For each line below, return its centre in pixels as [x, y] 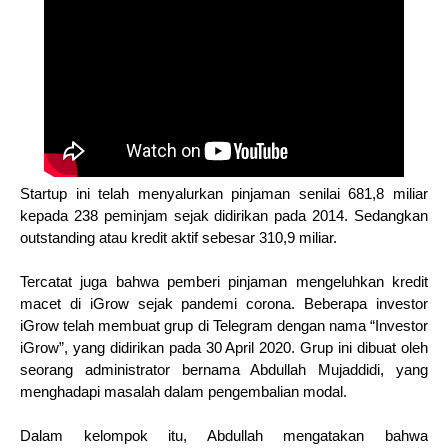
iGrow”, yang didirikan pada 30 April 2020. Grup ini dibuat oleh [224, 348]
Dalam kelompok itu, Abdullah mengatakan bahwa [224, 436]
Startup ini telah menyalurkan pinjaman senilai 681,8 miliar [224, 194]
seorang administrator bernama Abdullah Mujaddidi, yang [224, 370]
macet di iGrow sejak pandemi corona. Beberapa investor [224, 304]
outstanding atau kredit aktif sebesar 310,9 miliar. [180, 238]
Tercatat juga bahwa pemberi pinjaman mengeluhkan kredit [224, 282]
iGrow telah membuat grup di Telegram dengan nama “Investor [224, 326]
